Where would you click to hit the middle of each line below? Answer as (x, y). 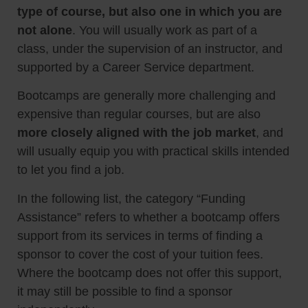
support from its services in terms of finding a (140, 235)
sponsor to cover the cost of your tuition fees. (140, 254)
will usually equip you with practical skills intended (153, 152)
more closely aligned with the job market (136, 133)
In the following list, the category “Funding (131, 198)
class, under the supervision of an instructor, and (150, 49)
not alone (45, 31)
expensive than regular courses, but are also (139, 114)
